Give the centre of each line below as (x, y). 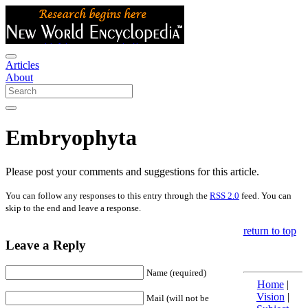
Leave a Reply (46, 245)
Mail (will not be (178, 298)
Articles (22, 65)
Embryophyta (71, 138)
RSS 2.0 (224, 195)
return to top (269, 230)
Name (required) (176, 273)
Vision (270, 296)
